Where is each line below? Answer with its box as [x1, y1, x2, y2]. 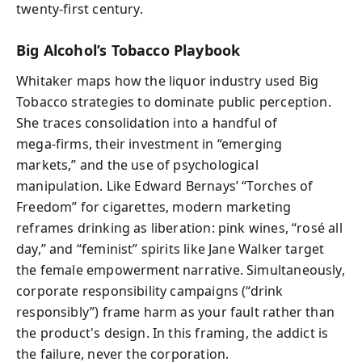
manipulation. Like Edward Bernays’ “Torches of [16, 177, 314, 195]
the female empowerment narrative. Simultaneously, [16, 261, 345, 279]
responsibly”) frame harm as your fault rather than [16, 303, 335, 321]
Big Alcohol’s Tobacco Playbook [16, 40, 241, 60]
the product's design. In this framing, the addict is [16, 324, 329, 342]
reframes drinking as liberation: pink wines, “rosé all [16, 219, 343, 237]
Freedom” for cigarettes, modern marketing [16, 198, 292, 216]
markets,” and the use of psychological [16, 156, 259, 174]
